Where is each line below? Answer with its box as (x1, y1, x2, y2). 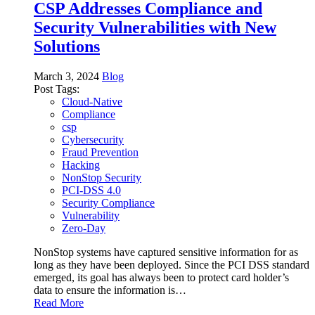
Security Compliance (62, 196, 155, 209)
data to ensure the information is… (34, 283, 186, 296)
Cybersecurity (62, 133, 124, 146)
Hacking (62, 158, 100, 171)
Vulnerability (62, 209, 120, 221)
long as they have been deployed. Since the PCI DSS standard (34, 258, 309, 271)
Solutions (34, 37, 100, 56)
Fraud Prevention (62, 146, 139, 158)
